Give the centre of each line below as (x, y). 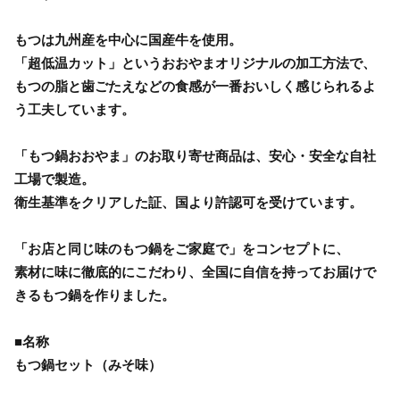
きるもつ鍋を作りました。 (95, 296)
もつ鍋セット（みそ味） (88, 365)
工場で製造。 (54, 179)
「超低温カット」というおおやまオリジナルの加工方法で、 (195, 63)
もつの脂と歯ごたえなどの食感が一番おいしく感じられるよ (195, 87)
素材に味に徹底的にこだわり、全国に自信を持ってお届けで (195, 272)
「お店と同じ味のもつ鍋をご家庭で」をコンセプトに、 (182, 249)
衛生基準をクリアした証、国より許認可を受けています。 (188, 203)
